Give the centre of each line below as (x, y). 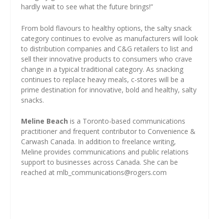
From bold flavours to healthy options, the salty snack (106, 28)
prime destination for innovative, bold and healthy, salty (109, 89)
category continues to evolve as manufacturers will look (109, 38)
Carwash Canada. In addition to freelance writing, (98, 141)
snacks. (32, 100)
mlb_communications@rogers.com (111, 172)
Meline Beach (44, 121)
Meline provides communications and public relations (105, 152)
